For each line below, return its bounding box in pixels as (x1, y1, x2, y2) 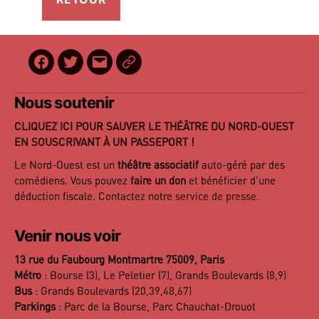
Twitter (69, 63, 113, 78)
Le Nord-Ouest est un (14, 159, 117, 173)
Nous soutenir (14, 93, 115, 113)
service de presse (175, 190, 256, 204)
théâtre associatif (117, 159, 199, 173)
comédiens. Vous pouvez (14, 174, 127, 189)
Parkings (14, 300, 56, 315)
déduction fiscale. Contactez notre (14, 190, 175, 204)
